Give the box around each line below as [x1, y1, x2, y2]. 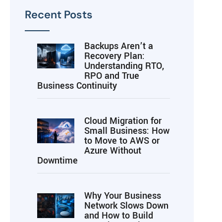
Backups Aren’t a [84, 39, 153, 53]
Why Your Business [84, 189, 161, 202]
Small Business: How [84, 124, 169, 137]
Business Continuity [37, 79, 117, 92]
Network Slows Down [84, 199, 168, 212]
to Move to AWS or [84, 134, 160, 147]
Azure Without [84, 144, 141, 157]
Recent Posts [25, 7, 93, 22]
